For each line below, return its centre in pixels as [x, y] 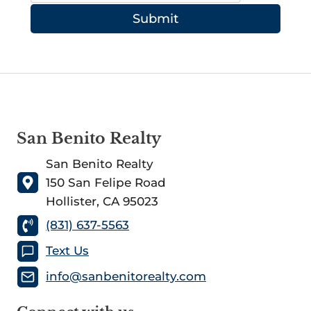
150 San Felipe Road [106, 182]
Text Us [67, 251]
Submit [155, 19]
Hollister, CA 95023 [102, 201]
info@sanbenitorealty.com [126, 277]
